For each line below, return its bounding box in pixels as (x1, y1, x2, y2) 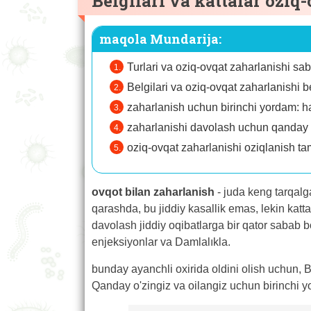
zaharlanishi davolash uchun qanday (127, 121, 308, 134)
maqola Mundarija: (99, 31, 221, 48)
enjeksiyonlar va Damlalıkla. (92, 236, 230, 249)
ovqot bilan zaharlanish (92, 186, 215, 199)
